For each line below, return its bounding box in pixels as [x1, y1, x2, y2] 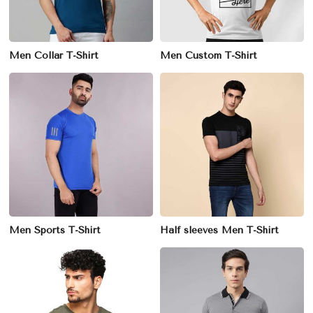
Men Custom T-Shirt [160, 50, 257, 61]
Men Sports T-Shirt [9, 224, 101, 236]
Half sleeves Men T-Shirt [160, 224, 279, 236]
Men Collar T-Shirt [9, 50, 99, 61]
